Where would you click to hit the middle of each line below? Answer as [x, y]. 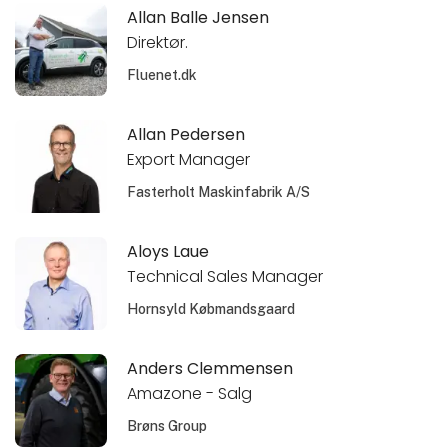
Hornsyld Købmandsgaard [211, 308]
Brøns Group [167, 425]
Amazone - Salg [190, 393]
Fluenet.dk [162, 74]
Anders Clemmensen [210, 368]
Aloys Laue [168, 251]
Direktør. [158, 42]
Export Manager [189, 159]
